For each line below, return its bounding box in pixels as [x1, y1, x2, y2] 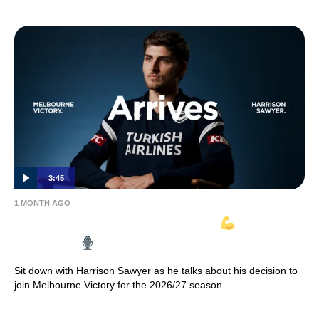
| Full [236, 215, 273, 231]
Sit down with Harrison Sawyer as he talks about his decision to [14, 264, 298, 276]
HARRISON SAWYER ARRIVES [14, 215, 220, 231]
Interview [14, 235, 80, 251]
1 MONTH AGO [14, 198, 70, 207]
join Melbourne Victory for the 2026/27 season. [14, 278, 225, 291]
